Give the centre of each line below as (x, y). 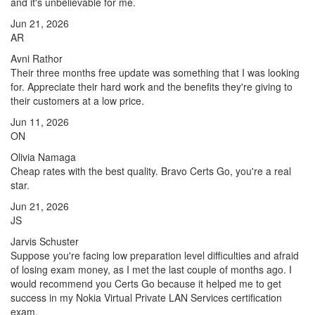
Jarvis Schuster (45, 241)
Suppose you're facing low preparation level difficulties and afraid (155, 255)
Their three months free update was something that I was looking (155, 72)
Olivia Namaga (43, 157)
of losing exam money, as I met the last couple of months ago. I (151, 269)
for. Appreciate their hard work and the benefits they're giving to (152, 86)
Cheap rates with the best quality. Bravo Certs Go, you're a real (151, 171)
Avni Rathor (37, 58)
